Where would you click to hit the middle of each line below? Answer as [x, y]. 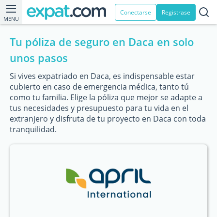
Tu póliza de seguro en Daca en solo [102, 42]
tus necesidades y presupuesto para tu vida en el [99, 108]
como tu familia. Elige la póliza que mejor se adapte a [106, 97]
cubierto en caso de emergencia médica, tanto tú [99, 87]
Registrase [176, 12]
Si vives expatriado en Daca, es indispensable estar [102, 76]
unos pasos [39, 58]
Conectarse [136, 12]
